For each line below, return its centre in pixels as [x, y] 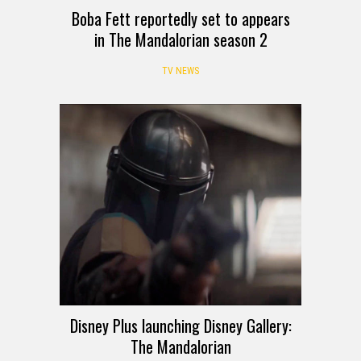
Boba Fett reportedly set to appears [180, 18]
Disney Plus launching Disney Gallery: [180, 325]
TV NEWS [180, 71]
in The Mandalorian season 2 [180, 39]
